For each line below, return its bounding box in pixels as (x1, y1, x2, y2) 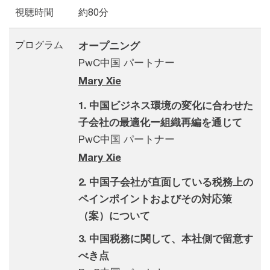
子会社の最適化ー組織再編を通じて (78, 116, 242, 128)
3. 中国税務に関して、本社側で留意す (78, 233, 253, 245)
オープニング (78, 40, 140, 52)
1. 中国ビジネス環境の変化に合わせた (78, 99, 253, 111)
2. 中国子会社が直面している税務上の (78, 176, 253, 188)
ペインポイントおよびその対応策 (78, 193, 232, 205)
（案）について (78, 210, 150, 222)
